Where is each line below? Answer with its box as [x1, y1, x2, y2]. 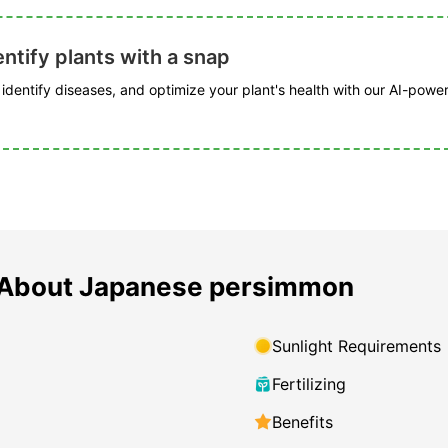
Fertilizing [272, 374, 346, 395]
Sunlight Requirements [272, 336, 441, 357]
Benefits [272, 412, 333, 433]
